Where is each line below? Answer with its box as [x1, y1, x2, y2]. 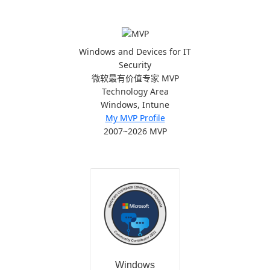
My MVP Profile [105, 112, 165, 124]
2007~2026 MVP [103, 125, 167, 137]
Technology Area [101, 86, 169, 98]
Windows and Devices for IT [79, 46, 191, 58]
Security [119, 59, 151, 71]
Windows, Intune [101, 99, 169, 111]
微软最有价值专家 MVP [91, 72, 179, 84]
